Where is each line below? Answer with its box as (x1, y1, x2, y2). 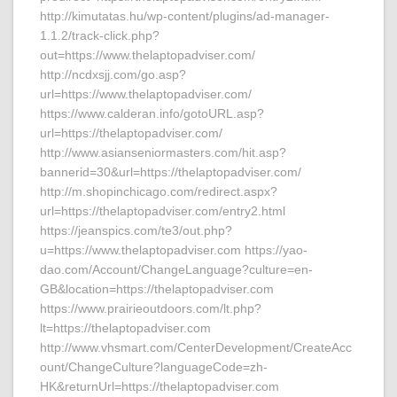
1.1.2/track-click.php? (40, 28, 160, 43)
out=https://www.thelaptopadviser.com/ (40, 48, 255, 62)
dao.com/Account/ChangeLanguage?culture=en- (40, 262, 313, 276)
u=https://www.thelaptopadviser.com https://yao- (40, 243, 307, 257)
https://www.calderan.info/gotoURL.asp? (40, 106, 264, 121)
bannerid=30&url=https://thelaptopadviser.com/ (40, 165, 301, 179)
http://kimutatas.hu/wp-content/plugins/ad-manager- (40, 9, 330, 23)
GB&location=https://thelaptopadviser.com (40, 282, 274, 296)
